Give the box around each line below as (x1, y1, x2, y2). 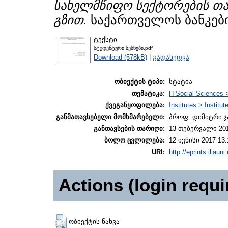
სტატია (169, 78, 192, 86)
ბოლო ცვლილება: (104, 136, 165, 145)
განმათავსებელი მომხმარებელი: (56, 113, 165, 121)
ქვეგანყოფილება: (105, 101, 165, 109)
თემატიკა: (132, 90, 165, 98)
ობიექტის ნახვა (69, 218, 120, 226)
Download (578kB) (94, 53, 147, 61)
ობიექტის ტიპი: (115, 78, 165, 86)
